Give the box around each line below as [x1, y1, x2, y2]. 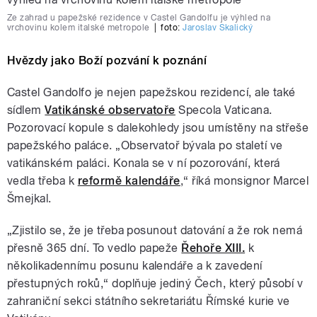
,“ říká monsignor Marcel [180, 173, 309, 188]
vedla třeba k [7, 173, 78, 188]
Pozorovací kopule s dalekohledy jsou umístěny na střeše [7, 120, 309, 134]
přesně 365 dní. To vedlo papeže [7, 241, 182, 255]
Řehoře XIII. [181, 241, 246, 255]
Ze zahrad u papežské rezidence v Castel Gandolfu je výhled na [7, 12, 271, 23]
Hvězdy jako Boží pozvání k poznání [7, 53, 207, 67]
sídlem [7, 103, 45, 117]
